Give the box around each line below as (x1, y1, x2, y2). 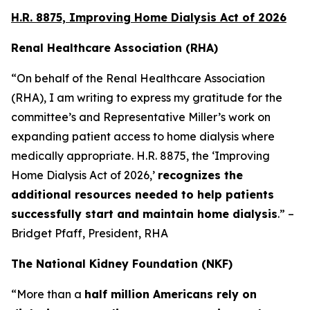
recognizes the (158, 168, 243, 182)
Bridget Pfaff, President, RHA (11, 226, 168, 240)
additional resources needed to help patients (11, 188, 274, 201)
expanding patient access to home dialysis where (11, 129, 275, 143)
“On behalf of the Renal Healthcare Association (11, 71, 265, 85)
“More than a (11, 287, 84, 301)
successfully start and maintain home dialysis (11, 207, 277, 221)
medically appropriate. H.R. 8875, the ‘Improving (11, 149, 270, 163)
